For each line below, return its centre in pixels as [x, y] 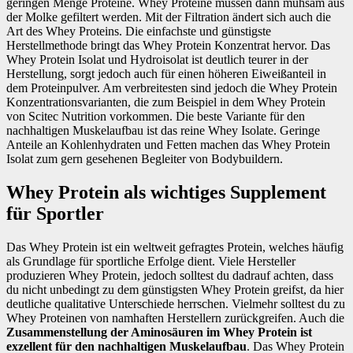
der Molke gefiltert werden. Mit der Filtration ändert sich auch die [169, 17]
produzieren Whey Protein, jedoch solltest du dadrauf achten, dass [170, 275]
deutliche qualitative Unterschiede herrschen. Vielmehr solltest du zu [176, 304]
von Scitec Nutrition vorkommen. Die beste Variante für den [156, 117]
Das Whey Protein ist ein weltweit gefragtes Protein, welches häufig [175, 247]
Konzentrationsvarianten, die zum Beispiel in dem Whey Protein [166, 102]
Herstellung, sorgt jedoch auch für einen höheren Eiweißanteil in [166, 74]
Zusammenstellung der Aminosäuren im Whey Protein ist [159, 332]
